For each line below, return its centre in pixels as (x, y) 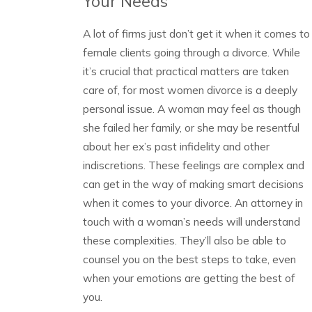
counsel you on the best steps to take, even (189, 259)
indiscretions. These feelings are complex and (193, 165)
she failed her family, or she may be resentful (191, 127)
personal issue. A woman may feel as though (192, 108)
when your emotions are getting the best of (189, 278)
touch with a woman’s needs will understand (191, 221)
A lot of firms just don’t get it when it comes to (196, 33)
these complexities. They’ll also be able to (184, 240)
